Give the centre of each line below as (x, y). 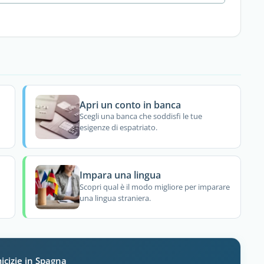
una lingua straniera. (115, 198)
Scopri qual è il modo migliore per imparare (155, 187)
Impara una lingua (121, 175)
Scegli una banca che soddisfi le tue (141, 116)
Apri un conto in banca (131, 105)
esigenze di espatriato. (119, 128)
